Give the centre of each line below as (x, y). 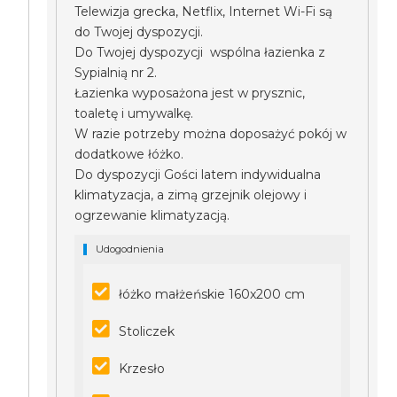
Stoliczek (147, 331)
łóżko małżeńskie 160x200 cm (212, 294)
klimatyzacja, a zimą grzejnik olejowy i (191, 195)
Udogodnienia (130, 249)
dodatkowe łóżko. (129, 154)
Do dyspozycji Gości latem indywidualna (198, 175)
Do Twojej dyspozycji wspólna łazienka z (200, 52)
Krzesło (142, 369)
